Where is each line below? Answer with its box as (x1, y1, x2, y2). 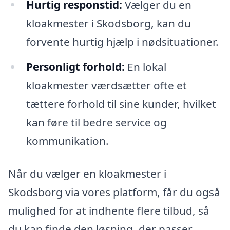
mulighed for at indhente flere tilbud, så (8, 203, 209, 218)
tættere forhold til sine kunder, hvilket (26, 97, 216, 111)
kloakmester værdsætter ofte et (26, 78, 187, 93)
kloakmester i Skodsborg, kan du (26, 15, 191, 30)
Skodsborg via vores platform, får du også (8, 185, 220, 200)
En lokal (124, 60, 166, 74)
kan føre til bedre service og (26, 115, 167, 130)
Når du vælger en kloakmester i (8, 166, 166, 181)
